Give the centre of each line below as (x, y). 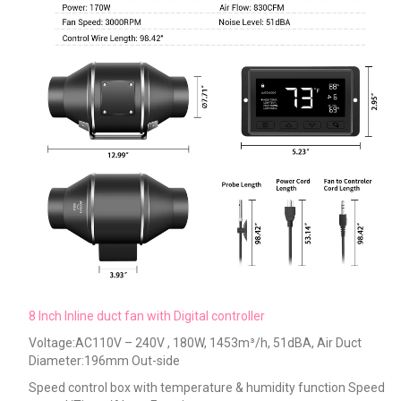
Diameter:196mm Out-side (105, 360)
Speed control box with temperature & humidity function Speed (206, 387)
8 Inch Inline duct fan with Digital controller (146, 316)
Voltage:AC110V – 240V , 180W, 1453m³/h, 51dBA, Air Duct (195, 342)
